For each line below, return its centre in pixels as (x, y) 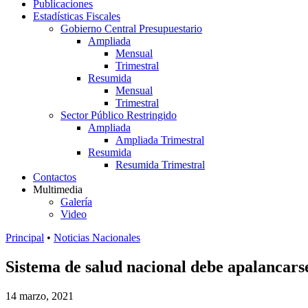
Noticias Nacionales (97, 238)
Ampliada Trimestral (160, 140)
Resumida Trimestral (160, 165)
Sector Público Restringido (119, 115)
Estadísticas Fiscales (77, 16)
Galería (76, 202)
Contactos (55, 177)
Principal (25, 238)
